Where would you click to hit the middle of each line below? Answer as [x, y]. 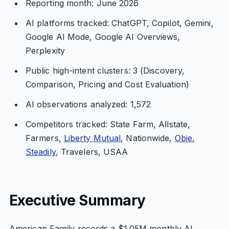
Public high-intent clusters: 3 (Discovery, [105, 71]
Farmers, [44, 138]
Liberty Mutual [92, 138]
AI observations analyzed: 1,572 [88, 104]
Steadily [40, 152]
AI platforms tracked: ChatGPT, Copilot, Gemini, [119, 23]
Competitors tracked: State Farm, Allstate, [108, 124]
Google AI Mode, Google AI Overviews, [103, 37]
